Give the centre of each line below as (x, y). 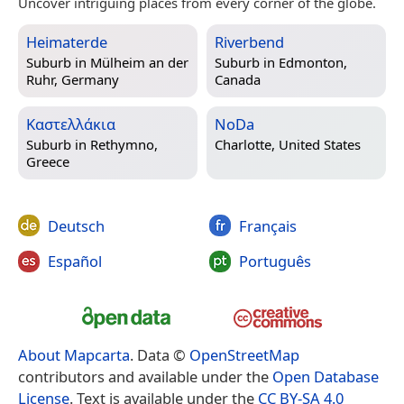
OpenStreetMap (244, 354)
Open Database (326, 376)
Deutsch (76, 225)
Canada (238, 80)
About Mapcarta (74, 354)
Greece (48, 162)
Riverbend (249, 41)
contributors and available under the (145, 376)
